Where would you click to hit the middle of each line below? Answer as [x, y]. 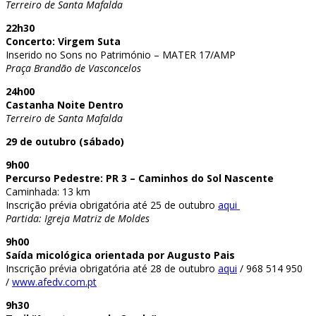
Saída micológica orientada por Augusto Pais [120, 255]
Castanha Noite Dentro [65, 104]
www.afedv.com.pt [54, 281]
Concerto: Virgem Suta [63, 41]
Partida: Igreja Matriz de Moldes [78, 218]
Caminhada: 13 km [48, 191]
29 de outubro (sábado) [65, 141]
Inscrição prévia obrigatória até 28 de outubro [112, 268]
